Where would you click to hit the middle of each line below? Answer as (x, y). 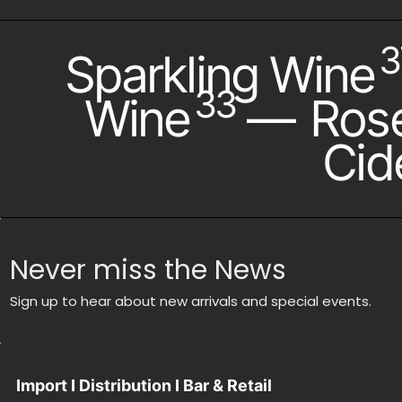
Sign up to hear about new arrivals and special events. (191, 301)
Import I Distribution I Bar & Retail (144, 385)
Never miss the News (148, 270)
